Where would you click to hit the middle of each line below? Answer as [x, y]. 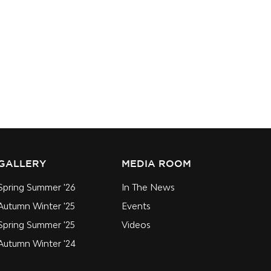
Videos [136, 225]
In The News [148, 188]
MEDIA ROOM [156, 165]
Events [136, 206]
